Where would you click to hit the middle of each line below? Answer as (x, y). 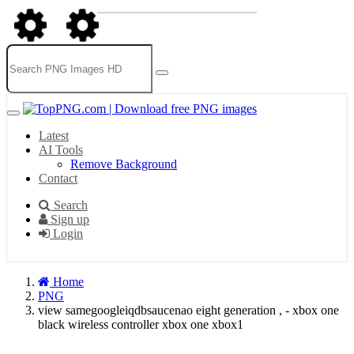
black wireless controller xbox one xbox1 (141, 324)
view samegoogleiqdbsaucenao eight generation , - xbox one (188, 310)
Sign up (68, 219)
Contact (58, 178)
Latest (54, 136)
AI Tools (61, 150)
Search (71, 205)
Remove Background (124, 164)
